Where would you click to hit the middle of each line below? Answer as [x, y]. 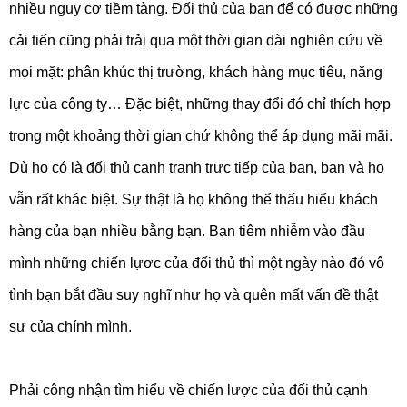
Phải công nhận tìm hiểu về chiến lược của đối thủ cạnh [189, 391]
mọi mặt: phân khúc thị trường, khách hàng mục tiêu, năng [196, 73]
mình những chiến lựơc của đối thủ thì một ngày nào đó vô [197, 263]
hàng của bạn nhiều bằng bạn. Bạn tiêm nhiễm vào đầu [187, 232]
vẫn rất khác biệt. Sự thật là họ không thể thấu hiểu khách [194, 200]
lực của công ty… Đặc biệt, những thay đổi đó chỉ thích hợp [200, 104]
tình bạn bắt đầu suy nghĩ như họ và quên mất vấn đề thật [194, 295]
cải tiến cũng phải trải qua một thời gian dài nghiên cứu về [196, 41]
